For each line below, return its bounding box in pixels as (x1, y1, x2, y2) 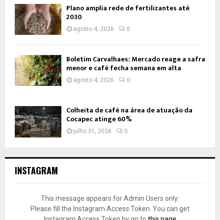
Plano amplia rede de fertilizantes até (66, 2, 190, 14)
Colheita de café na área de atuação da (66, 105, 192, 116)
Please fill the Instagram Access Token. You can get (30, 204, 190, 213)
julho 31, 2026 (73, 128, 111, 135)
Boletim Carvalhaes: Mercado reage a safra (66, 54, 205, 65)
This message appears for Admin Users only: (41, 194, 179, 202)
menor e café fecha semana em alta (66, 62, 181, 74)
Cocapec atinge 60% (66, 113, 132, 125)
